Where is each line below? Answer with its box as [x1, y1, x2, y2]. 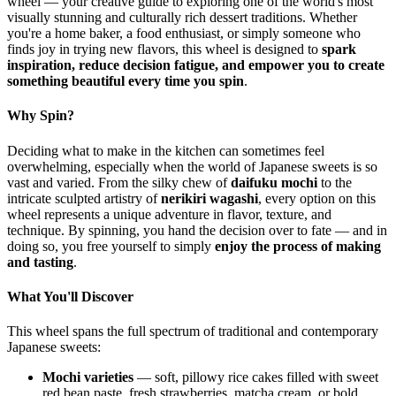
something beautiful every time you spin [7, 73, 244, 89]
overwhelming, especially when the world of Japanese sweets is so [7, 158, 377, 174]
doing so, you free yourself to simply [7, 238, 215, 254]
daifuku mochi [231, 174, 317, 190]
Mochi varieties [42, 369, 133, 385]
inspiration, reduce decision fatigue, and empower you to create [7, 57, 385, 73]
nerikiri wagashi [161, 190, 258, 206]
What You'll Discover [7, 288, 133, 304]
